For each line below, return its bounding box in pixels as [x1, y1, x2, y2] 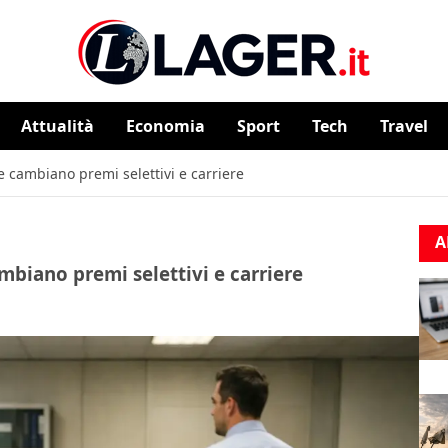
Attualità [20, 115, 94, 137]
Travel [379, 115, 428, 137]
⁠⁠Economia [125, 115, 205, 137]
